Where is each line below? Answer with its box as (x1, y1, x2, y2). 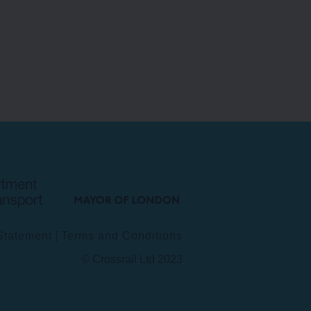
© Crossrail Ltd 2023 (81, 253, 183, 265)
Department (47, 137, 112, 149)
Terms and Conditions (61, 229, 183, 242)
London (190, 159, 231, 171)
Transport (47, 159, 100, 171)
